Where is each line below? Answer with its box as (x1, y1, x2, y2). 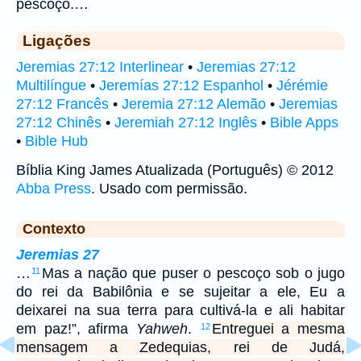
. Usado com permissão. (91, 180, 247, 197)
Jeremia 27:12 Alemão (122, 96, 266, 113)
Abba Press (16, 180, 91, 197)
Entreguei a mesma (211, 321, 346, 338)
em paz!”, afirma (16, 321, 136, 338)
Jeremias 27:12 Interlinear (16, 59, 184, 76)
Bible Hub (25, 133, 88, 150)
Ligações (23, 31, 91, 50)
